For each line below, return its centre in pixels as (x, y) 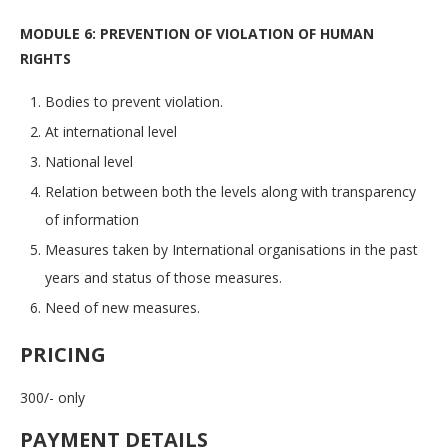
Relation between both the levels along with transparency (230, 192)
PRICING (63, 355)
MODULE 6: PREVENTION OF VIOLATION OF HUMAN (197, 34)
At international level (111, 132)
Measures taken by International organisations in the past (231, 250)
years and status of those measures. (163, 278)
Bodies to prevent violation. (134, 102)
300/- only (52, 398)
